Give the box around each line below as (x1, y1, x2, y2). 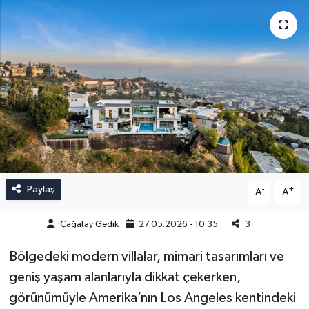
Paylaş (26, 184, 55, 195)
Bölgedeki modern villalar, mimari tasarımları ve (8, 250, 284, 264)
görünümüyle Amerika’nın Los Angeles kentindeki (8, 291, 296, 306)
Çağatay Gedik (59, 219, 119, 229)
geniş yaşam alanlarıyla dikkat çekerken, (8, 270, 241, 285)
